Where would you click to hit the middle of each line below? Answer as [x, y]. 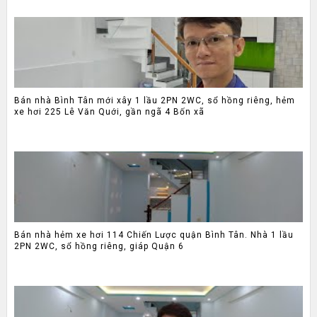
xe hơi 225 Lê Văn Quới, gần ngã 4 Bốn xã [109, 111]
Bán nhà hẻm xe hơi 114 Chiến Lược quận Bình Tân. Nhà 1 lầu [154, 235]
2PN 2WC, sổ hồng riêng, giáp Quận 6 [99, 246]
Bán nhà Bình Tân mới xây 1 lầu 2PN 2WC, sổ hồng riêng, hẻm [154, 100]
